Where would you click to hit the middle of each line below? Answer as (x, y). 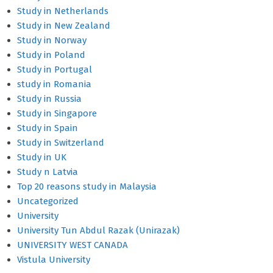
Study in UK (42, 157)
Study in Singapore (57, 113)
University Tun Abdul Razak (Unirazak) (98, 230)
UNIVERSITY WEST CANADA (73, 245)
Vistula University (54, 260)
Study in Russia (49, 99)
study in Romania (54, 84)
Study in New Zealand (64, 26)
